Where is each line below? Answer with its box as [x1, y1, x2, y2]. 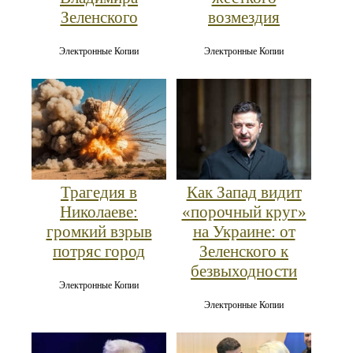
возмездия [208, 7, 280, 27]
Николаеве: [60, 202, 138, 221]
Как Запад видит [186, 182, 302, 202]
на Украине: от [192, 221, 295, 241]
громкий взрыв [46, 221, 152, 241]
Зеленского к [199, 241, 288, 261]
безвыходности [191, 261, 297, 281]
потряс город [53, 241, 145, 261]
